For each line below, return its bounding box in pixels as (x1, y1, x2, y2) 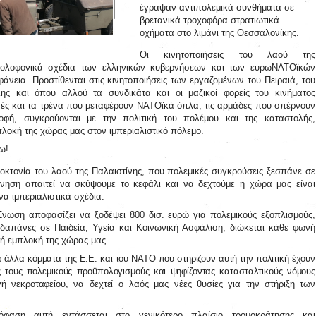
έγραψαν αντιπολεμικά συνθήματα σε (140, 1, 294, 13)
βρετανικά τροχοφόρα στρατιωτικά (140, 14, 279, 25)
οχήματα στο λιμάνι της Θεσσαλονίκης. (140, 27, 299, 38)
